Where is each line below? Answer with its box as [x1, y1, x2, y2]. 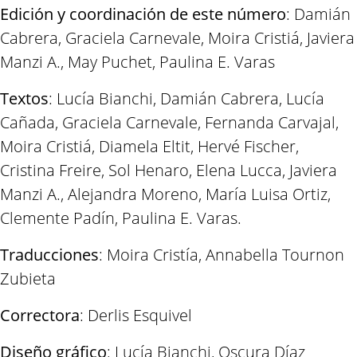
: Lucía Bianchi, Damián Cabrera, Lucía [49, 88, 324, 110]
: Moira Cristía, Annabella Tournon [99, 244, 344, 266]
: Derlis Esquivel [80, 304, 192, 327]
